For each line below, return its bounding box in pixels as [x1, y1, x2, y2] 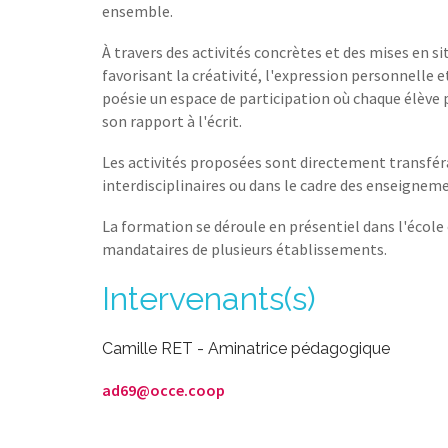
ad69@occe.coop [102, 380, 225, 400]
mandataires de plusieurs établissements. [102, 239, 387, 259]
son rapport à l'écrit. [102, 111, 242, 131]
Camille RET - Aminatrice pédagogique [102, 339, 390, 358]
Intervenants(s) [102, 280, 316, 317]
